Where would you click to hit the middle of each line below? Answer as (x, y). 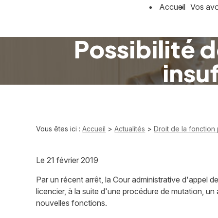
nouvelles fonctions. (72, 203)
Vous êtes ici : (58, 128)
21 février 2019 (73, 160)
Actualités (130, 128)
